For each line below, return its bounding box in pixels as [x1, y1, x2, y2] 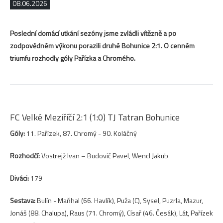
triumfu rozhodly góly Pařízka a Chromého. [10, 53, 135, 64]
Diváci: [10, 173, 29, 184]
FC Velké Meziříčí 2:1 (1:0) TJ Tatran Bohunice [10, 111, 180, 124]
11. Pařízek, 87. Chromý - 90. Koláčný [25, 128, 137, 139]
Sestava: [10, 195, 35, 206]
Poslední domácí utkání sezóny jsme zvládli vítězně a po [10, 28, 176, 39]
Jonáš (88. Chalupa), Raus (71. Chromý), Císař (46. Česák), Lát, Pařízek [10, 208, 213, 219]
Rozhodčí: [10, 150, 40, 161]
